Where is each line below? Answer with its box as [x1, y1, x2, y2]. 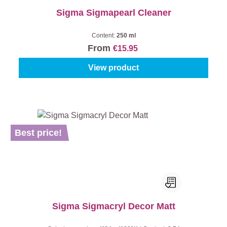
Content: [91, 32, 117, 39]
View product [88, 63, 139, 72]
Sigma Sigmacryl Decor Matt [52, 201, 175, 211]
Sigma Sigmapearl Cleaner [56, 8, 171, 18]
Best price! [15, 128, 62, 138]
